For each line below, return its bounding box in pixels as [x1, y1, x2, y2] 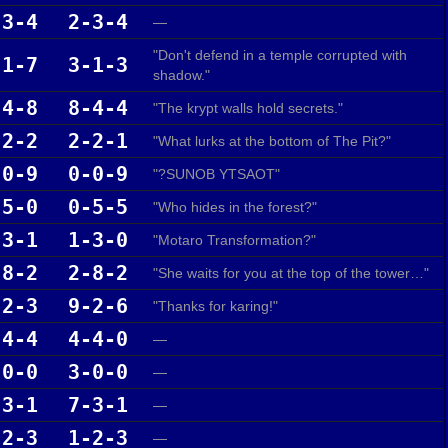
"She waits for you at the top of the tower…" [153, 264, 429, 281]
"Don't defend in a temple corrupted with [153, 46, 407, 63]
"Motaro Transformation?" [153, 231, 316, 248]
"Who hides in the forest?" [153, 198, 317, 215]
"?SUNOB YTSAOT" [153, 165, 280, 182]
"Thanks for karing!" [153, 297, 278, 314]
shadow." [153, 66, 210, 83]
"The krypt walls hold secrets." [153, 99, 343, 116]
